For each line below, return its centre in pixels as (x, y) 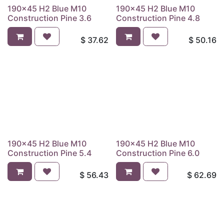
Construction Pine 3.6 (49, 18)
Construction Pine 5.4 (49, 153)
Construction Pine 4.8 (158, 18)
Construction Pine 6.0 (157, 153)
